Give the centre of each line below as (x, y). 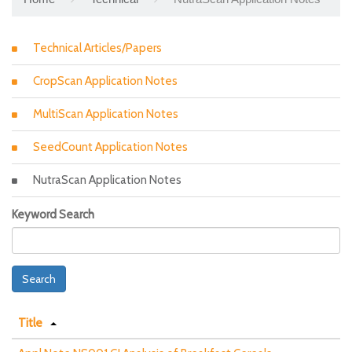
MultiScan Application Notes (106, 114)
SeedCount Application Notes (110, 147)
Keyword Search (53, 215)
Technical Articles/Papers (97, 48)
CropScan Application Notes (105, 81)
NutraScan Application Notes (107, 180)
